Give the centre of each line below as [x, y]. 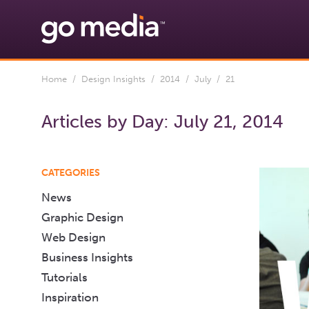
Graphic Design [82, 217]
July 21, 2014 [229, 122]
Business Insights [87, 257]
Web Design [73, 237]
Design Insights [113, 79]
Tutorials [64, 277]
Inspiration [70, 297]
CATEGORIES [71, 173]
